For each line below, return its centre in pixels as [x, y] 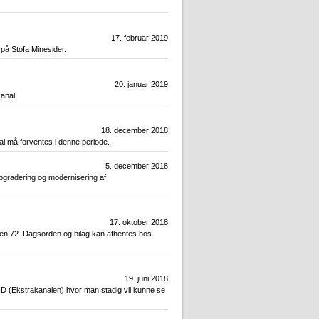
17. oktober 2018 [139, 223]
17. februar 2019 [140, 38]
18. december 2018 [135, 131]
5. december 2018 [137, 166]
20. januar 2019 [141, 84]
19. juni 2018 [146, 279]
